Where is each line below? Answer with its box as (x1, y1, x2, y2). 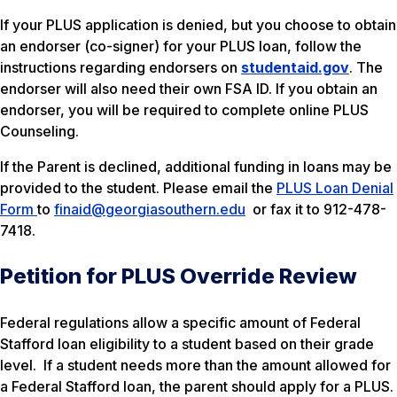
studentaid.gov (241, 58, 349, 76)
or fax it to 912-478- (245, 200, 386, 218)
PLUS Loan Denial (276, 179, 393, 197)
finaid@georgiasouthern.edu (54, 200, 245, 218)
